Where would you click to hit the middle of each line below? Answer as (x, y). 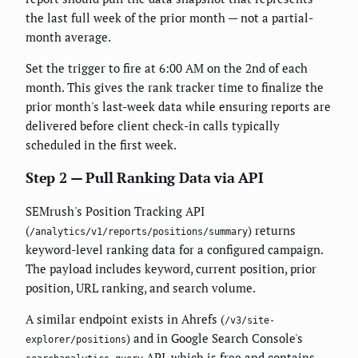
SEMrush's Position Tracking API (115, 211)
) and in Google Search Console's (215, 338)
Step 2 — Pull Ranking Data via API (145, 178)
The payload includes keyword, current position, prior (171, 269)
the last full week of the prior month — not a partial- (169, 18)
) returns (272, 231)
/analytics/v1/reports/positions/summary (139, 232)
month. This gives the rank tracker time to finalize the (175, 88)
